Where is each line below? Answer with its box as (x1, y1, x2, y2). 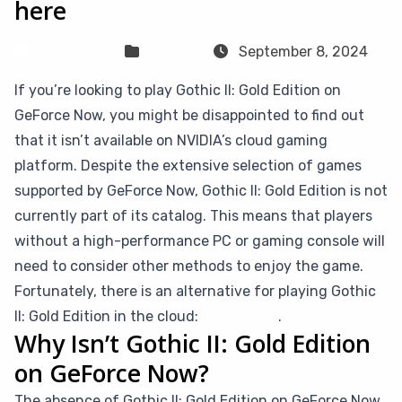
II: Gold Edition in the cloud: (14, 308, 202, 325)
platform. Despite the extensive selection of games (14, 157, 362, 174)
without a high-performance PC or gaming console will (14, 232, 385, 249)
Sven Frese (36, 43, 110, 60)
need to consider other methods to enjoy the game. (14, 258, 363, 275)
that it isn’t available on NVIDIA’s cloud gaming (14, 132, 328, 149)
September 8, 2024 (235, 43, 368, 60)
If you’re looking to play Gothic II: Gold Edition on (14, 82, 341, 99)
